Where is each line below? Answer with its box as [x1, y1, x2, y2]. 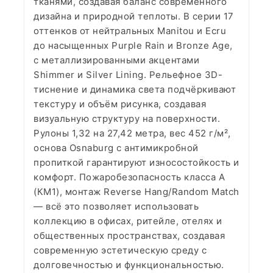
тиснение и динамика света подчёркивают [34, 83, 236, 95]
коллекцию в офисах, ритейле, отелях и [34, 215, 222, 227]
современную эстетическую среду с [34, 244, 207, 256]
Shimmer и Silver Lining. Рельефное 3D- [34, 69, 222, 80]
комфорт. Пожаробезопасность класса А [34, 171, 225, 183]
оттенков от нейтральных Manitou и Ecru [34, 25, 226, 37]
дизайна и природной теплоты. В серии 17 [34, 10, 234, 22]
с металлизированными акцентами [34, 54, 199, 66]
